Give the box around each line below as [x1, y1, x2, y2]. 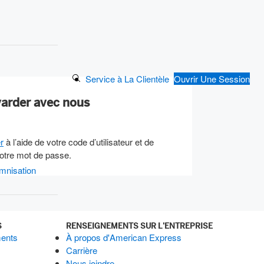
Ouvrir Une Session [174, 72, 250, 85]
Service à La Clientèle [85, 72, 169, 85]
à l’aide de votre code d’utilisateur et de [4, 136, 154, 148]
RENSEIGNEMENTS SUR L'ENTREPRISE [66, 220, 213, 231]
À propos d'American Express [66, 231, 181, 243]
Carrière [66, 244, 97, 256]
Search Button [71, 72, 126, 85]
